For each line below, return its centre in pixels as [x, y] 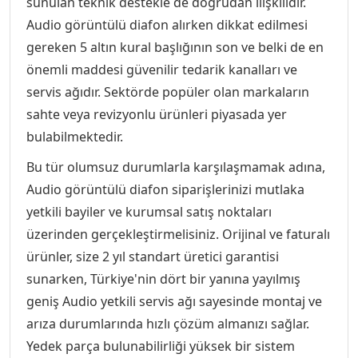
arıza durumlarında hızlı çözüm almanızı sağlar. [168, 324]
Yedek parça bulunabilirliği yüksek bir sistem [161, 346]
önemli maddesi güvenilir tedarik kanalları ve [162, 70]
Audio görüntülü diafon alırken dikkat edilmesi [167, 25]
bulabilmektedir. [75, 137]
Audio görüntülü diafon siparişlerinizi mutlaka [165, 189]
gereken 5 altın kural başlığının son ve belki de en [175, 47]
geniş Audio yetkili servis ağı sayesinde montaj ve [174, 301]
